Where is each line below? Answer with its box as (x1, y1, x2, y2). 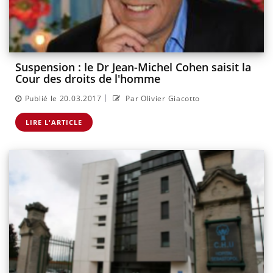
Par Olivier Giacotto (123, 93, 200, 104)
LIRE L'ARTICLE (26, 117, 82, 127)
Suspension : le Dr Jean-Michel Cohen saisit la (15, 60, 251, 75)
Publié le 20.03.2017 (24, 93, 102, 104)
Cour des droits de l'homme (15, 71, 160, 87)
